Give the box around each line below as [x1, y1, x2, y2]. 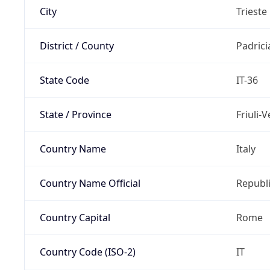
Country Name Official [39, 176, 140, 190]
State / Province [39, 107, 111, 121]
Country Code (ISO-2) [39, 245, 136, 259]
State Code [39, 73, 89, 87]
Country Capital [39, 210, 110, 224]
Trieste [236, 4, 267, 18]
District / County [39, 39, 114, 52]
